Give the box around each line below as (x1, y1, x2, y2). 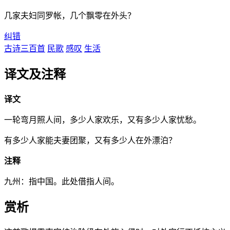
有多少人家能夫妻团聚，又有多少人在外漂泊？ (4, 136, 177, 145)
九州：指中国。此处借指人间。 (4, 177, 119, 186)
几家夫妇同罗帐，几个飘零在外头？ (4, 11, 136, 21)
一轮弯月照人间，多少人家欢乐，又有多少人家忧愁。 (4, 116, 201, 125)
